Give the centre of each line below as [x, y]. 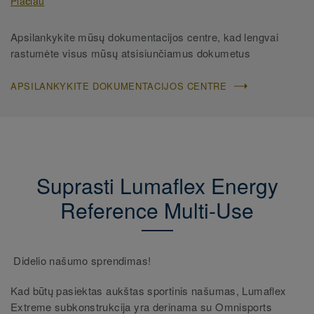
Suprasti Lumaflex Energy [157, 186]
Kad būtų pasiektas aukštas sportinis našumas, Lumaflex [149, 291]
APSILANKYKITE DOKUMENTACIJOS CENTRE [119, 86]
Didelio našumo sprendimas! [82, 261]
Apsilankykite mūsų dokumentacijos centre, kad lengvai [145, 37]
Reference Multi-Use [157, 210]
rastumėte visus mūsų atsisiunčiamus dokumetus [131, 53]
